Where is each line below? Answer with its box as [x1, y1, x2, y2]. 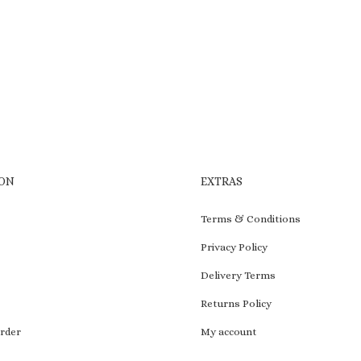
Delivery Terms [201, 269, 276, 282]
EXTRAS [201, 175, 243, 189]
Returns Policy [201, 297, 272, 310]
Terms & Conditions [201, 213, 301, 226]
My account [201, 326, 258, 338]
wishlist [64, 36, 122, 54]
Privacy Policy [201, 241, 268, 254]
